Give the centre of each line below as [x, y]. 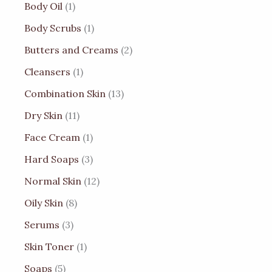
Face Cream [52, 137]
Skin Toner [49, 246]
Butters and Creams [71, 49]
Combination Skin [65, 93]
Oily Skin [43, 202]
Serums [42, 224]
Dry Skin [43, 115]
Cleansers [47, 71]
